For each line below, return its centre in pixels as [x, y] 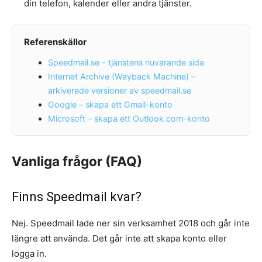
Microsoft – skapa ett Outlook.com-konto [129, 119]
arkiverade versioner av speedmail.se [120, 91]
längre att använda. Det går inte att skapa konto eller [119, 239]
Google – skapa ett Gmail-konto [110, 105]
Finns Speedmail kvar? [77, 197]
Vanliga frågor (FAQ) [77, 161]
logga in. [29, 254]
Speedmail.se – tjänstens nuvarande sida [126, 63]
